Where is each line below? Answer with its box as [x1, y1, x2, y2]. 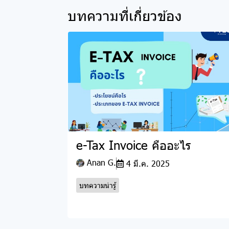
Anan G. [84, 157, 116, 168]
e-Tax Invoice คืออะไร [76, 136, 191, 153]
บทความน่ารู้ [79, 180, 116, 191]
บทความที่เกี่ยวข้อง [67, 5, 182, 24]
